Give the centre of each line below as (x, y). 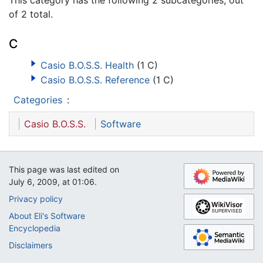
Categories (38, 100)
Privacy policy (36, 199)
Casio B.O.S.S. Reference (95, 80)
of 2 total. (31, 14)
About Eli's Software (47, 216)
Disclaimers (31, 245)
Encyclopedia (35, 228)
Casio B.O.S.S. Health (87, 65)
